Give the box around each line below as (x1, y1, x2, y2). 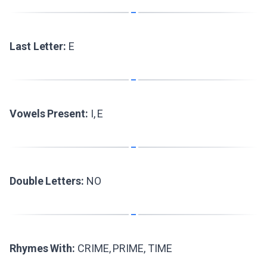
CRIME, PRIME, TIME (75, 242, 172, 254)
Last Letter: (10, 40, 67, 52)
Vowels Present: (10, 107, 88, 120)
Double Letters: (10, 175, 84, 187)
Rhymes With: (10, 242, 76, 254)
